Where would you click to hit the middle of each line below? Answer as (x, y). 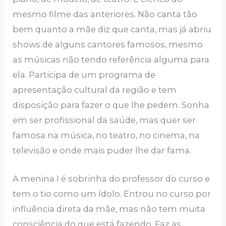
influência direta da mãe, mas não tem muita (109, 209)
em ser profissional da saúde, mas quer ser (104, 120)
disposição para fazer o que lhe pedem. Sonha (111, 105)
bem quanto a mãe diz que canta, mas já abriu (112, 30)
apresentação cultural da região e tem (95, 90)
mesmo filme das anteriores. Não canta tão (105, 14)
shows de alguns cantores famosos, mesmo (108, 45)
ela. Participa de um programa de (84, 75)
